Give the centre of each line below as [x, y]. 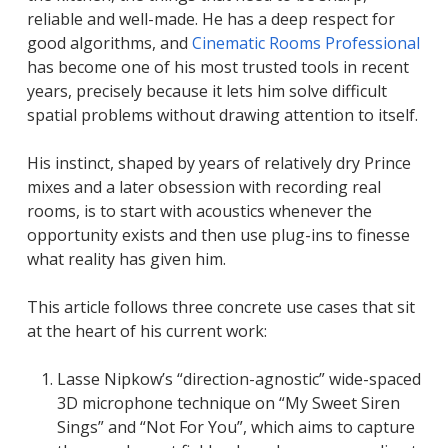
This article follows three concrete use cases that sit [220, 306]
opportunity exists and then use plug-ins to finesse [218, 234]
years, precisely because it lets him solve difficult [206, 90]
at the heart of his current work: [146, 330]
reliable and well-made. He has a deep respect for [210, 18]
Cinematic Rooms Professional [305, 42]
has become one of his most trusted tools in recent [217, 66]
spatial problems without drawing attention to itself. [222, 114]
